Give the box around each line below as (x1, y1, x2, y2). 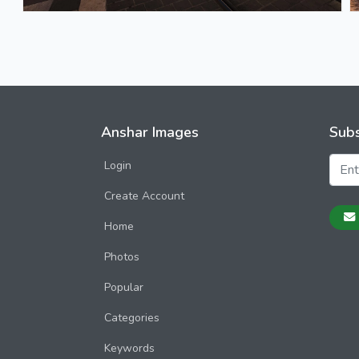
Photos (104, 249, 139, 264)
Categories (104, 310, 159, 325)
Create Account (104, 188, 184, 204)
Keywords (104, 341, 155, 356)
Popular (104, 280, 143, 295)
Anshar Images (101, 123, 199, 142)
